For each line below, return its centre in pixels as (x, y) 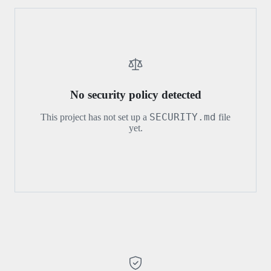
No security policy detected (135, 94)
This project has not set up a (95, 117)
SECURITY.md (183, 117)
